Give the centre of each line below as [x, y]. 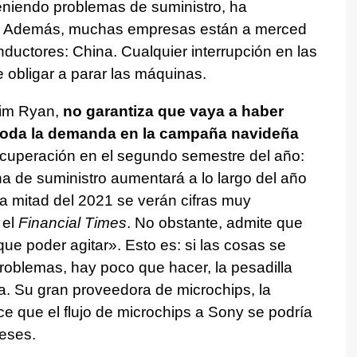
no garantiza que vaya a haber [173, 112]
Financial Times [72, 223]
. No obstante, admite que [214, 223]
